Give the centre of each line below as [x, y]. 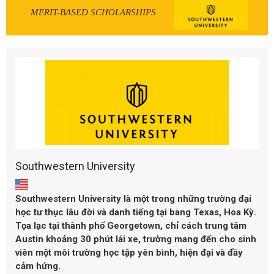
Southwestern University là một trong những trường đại [133, 199]
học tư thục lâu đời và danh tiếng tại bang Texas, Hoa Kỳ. [136, 213]
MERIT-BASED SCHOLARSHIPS [93, 13]
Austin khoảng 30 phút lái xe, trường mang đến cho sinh [136, 239]
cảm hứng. [38, 266]
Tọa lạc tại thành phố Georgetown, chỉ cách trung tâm [131, 226]
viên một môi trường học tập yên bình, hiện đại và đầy [129, 253]
